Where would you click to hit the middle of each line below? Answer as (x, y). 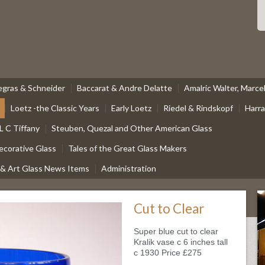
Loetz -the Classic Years (55, 108)
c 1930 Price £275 (168, 253)
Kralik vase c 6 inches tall (181, 242)
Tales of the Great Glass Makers (127, 148)
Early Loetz (131, 108)
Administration (129, 168)
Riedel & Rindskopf (198, 108)
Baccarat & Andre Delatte (125, 88)
